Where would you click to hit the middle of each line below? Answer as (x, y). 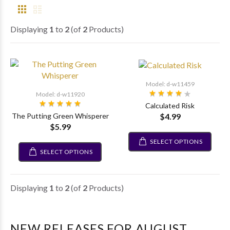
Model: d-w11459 (170, 84)
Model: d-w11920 (60, 94)
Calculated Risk (170, 105)
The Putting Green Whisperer (60, 116)
